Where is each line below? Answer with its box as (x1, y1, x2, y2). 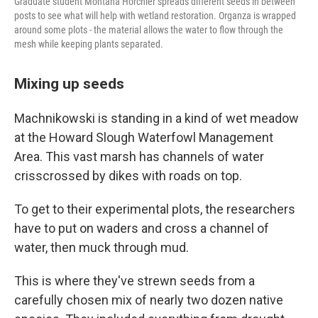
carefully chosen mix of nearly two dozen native (14, 292, 283, 307)
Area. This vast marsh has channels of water (14, 149, 264, 164)
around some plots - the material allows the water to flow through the (14, 24, 283, 35)
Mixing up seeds (14, 75, 124, 92)
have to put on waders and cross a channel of (14, 221, 269, 236)
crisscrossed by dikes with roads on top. (14, 168, 242, 183)
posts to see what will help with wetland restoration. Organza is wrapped (14, 10, 296, 21)
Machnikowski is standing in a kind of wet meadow (14, 111, 299, 126)
